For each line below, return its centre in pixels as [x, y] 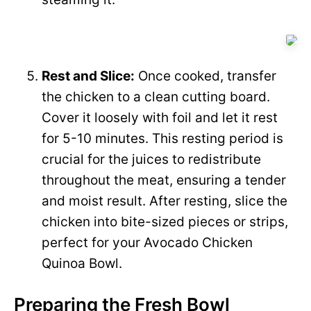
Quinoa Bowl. [82, 264]
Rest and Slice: [88, 76]
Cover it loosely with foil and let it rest [160, 118]
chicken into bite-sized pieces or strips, [165, 222]
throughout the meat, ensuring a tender [164, 180]
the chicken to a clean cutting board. [156, 97]
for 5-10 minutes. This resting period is [162, 139]
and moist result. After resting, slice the [165, 201]
